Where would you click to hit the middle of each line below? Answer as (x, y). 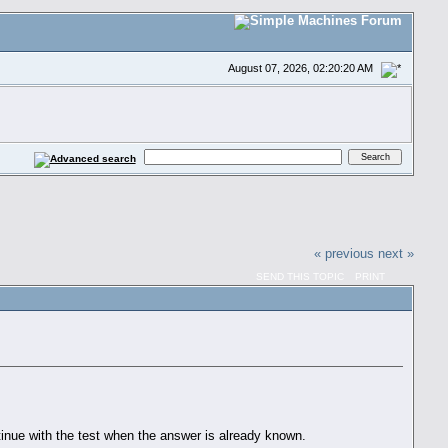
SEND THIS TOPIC (300, 277)
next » (396, 253)
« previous (344, 253)
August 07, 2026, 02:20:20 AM (301, 67)
